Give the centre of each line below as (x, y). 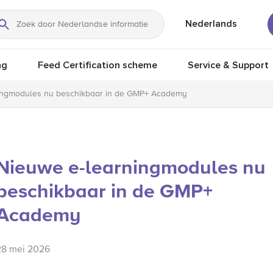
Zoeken (21, 32)
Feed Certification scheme (97, 65)
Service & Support (228, 65)
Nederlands (211, 24)
